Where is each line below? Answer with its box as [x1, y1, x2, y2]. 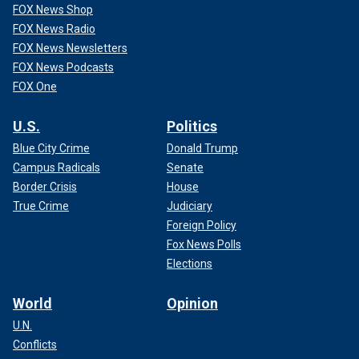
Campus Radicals [13, 160, 100, 174]
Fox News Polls [167, 237, 241, 251]
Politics [167, 117, 217, 135]
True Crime [13, 199, 69, 212]
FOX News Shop [13, 2, 93, 16]
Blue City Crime [13, 141, 90, 155]
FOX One [13, 79, 57, 93]
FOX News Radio [13, 22, 95, 35]
